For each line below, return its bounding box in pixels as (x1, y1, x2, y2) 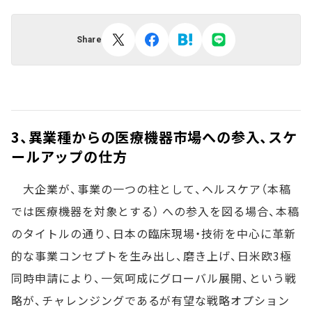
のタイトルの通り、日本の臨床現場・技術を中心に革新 (11, 225, 296, 242)
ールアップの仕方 (11, 146, 127, 166)
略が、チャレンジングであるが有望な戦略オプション (11, 292, 290, 309)
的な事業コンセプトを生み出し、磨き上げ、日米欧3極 (11, 247, 292, 264)
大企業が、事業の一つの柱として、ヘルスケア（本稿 (11, 180, 291, 197)
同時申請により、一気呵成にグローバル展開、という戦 (11, 270, 297, 286)
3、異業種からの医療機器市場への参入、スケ (11, 127, 297, 147)
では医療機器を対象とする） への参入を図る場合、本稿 (11, 203, 299, 219)
